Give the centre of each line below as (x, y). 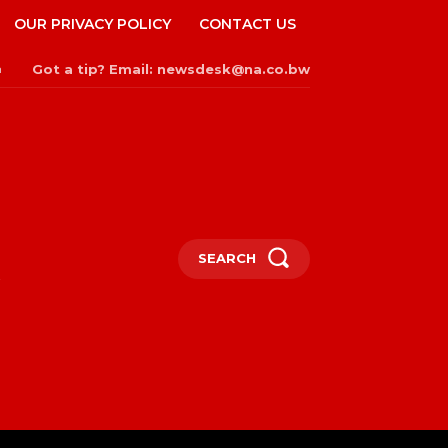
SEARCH (227, 257)
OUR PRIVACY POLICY (92, 24)
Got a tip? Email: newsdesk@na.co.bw (171, 68)
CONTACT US (247, 24)
